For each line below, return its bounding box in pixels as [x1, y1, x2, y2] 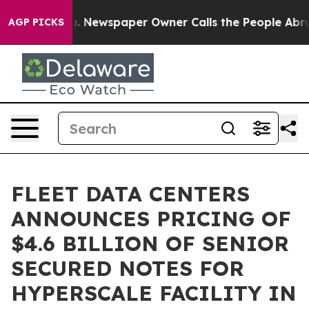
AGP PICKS [8, 16, 64, 28]
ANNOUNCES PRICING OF [11, 206, 291, 232]
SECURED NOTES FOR [11, 255, 244, 281]
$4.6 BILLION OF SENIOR [11, 230, 289, 257]
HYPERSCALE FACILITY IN [11, 280, 297, 306]
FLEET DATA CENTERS [11, 181, 250, 207]
